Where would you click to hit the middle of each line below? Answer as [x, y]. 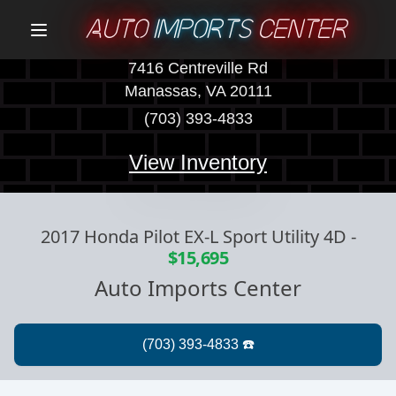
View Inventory [198, 162]
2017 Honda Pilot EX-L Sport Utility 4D [193, 236]
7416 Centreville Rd [198, 69]
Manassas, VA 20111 [198, 91]
